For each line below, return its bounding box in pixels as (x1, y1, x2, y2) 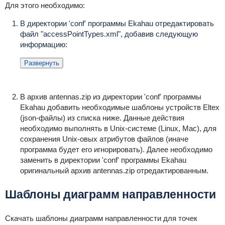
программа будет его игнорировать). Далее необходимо (20, 145, 212, 154)
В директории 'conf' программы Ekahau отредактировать (20, 19, 214, 28)
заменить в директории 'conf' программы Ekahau (20, 156, 186, 164)
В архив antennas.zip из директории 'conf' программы (20, 92, 201, 101)
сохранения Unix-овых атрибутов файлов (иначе (20, 135, 188, 143)
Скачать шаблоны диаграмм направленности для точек (5, 214, 197, 222)
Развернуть (24, 59, 59, 67)
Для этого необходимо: (5, 1, 85, 10)
